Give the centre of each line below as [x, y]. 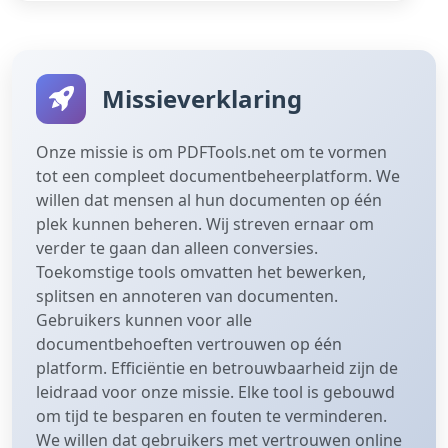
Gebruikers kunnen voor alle [144, 319]
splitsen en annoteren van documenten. [187, 295]
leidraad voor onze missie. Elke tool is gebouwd [215, 391]
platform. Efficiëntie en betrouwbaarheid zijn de [217, 367]
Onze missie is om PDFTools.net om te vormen [211, 151]
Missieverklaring [202, 98]
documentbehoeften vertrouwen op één [189, 343]
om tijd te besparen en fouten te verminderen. [211, 415]
